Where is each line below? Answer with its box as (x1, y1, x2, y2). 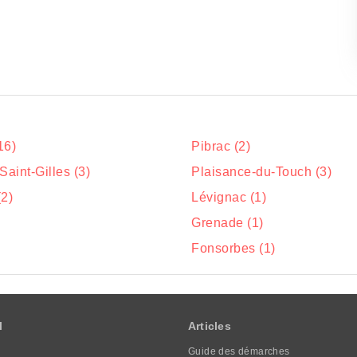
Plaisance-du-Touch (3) (191, 165, 331, 178)
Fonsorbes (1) (191, 241, 276, 255)
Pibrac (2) (191, 139, 250, 153)
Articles (187, 320, 231, 332)
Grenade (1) (191, 216, 264, 229)
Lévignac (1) (191, 190, 266, 204)
